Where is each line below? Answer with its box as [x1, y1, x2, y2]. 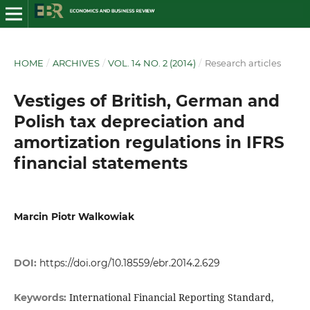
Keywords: [13, 291, 69, 304]
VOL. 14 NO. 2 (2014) [108, 57, 197, 69]
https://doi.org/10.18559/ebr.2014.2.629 [39, 257, 220, 270]
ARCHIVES [52, 57, 100, 69]
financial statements [13, 153, 188, 173]
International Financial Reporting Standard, [69, 291, 274, 304]
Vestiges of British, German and [13, 91, 280, 111]
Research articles [204, 57, 281, 69]
